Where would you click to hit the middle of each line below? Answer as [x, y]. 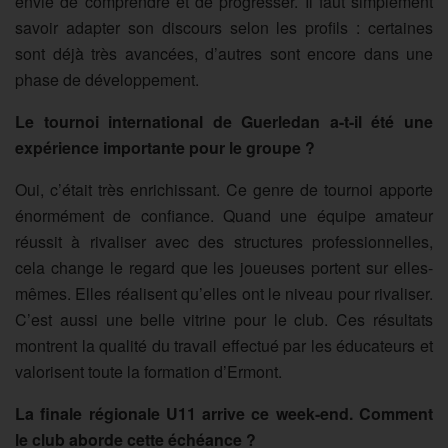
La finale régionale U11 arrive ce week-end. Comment [224, 413]
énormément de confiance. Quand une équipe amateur [224, 215]
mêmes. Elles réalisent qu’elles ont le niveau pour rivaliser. [224, 293]
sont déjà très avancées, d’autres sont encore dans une [224, 53]
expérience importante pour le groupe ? [165, 147]
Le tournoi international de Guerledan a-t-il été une [224, 121]
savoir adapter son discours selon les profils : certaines [224, 27]
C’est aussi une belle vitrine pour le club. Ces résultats [224, 319]
